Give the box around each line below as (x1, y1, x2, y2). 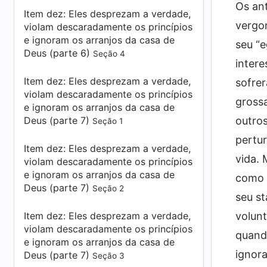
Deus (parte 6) (24, 47, 93, 59)
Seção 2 (92, 184, 124, 193)
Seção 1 (92, 116, 123, 126)
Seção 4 (93, 49, 125, 58)
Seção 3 (92, 251, 125, 260)
